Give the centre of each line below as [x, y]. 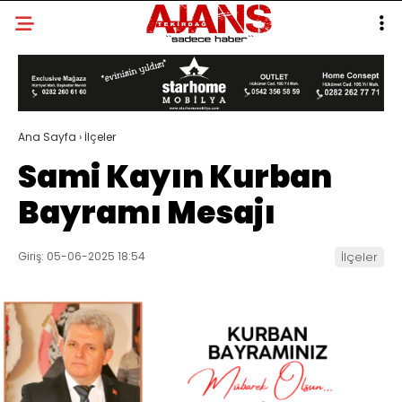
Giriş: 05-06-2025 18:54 [82, 257]
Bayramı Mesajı [147, 213]
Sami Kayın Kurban [175, 177]
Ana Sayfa [47, 137]
